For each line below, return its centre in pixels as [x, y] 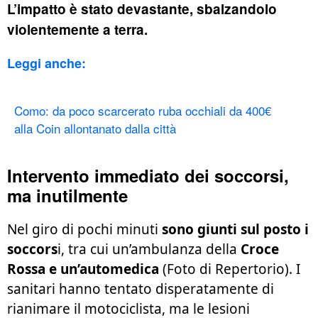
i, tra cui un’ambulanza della [149, 250]
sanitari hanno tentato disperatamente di [141, 289]
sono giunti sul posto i [235, 230]
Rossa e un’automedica [85, 269]
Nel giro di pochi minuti [84, 230]
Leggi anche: [46, 64]
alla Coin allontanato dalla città [95, 128]
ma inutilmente [67, 196]
